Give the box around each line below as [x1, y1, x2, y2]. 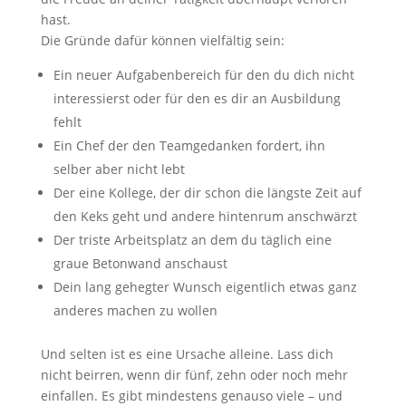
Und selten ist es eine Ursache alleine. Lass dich [40, 345, 333, 362]
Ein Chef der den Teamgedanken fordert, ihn [53, 137, 325, 154]
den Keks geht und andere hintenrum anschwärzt [53, 208, 357, 225]
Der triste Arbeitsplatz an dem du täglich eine [53, 231, 332, 248]
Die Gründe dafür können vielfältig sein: [40, 32, 285, 49]
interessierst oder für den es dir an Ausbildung [53, 90, 341, 107]
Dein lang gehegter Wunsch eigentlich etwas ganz [53, 278, 357, 295]
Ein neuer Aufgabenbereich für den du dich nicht [53, 66, 354, 83]
